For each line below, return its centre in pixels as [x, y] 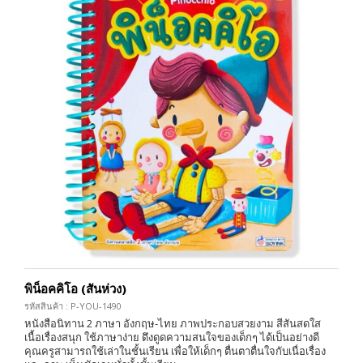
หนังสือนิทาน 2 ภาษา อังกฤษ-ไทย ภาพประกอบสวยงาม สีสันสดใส [173, 323]
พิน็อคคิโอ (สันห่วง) [75, 288]
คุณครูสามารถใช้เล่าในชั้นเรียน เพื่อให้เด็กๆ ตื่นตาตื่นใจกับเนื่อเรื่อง [175, 350]
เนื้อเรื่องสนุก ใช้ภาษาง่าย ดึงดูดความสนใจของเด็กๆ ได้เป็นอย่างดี [172, 337]
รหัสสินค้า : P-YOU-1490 [73, 305]
